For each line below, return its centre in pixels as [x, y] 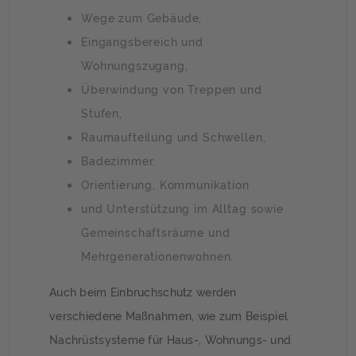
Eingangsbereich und [142, 41]
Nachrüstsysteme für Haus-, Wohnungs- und [170, 339]
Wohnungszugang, [135, 64]
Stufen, [102, 112]
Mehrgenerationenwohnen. [158, 255]
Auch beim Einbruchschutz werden [143, 291]
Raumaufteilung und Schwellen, [174, 136]
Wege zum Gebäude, [142, 17]
